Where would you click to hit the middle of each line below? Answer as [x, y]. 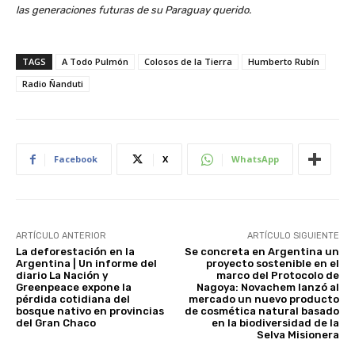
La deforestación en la [75, 252]
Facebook [76, 159]
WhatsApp [255, 159]
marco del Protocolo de [277, 276]
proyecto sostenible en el [272, 264]
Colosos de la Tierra [188, 62]
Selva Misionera [298, 335]
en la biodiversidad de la [275, 323]
